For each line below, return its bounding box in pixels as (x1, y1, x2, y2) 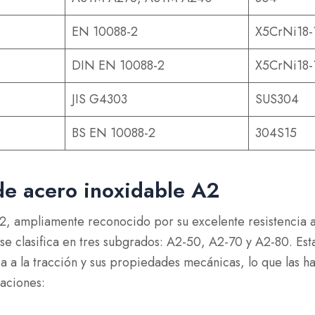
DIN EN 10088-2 (72, 56, 165, 75)
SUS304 (255, 90, 300, 108)
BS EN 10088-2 (72, 124, 156, 142)
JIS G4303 (72, 90, 128, 108)
